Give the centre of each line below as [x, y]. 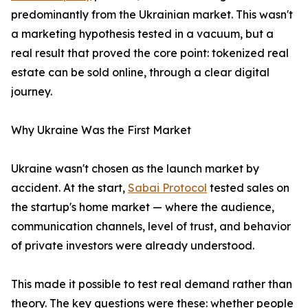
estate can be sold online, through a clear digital [140, 73]
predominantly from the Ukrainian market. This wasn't [152, 15]
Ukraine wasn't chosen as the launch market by [135, 169]
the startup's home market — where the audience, [143, 207]
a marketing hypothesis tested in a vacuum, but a [142, 34]
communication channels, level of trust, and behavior [151, 227]
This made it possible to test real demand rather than [152, 284]
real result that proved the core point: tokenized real [150, 53]
